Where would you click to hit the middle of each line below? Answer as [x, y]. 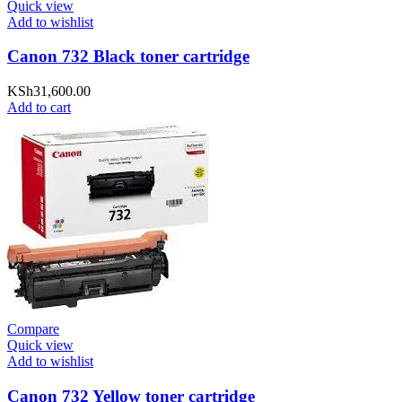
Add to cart [39, 108]
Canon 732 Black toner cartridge [128, 57]
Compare [33, 329]
